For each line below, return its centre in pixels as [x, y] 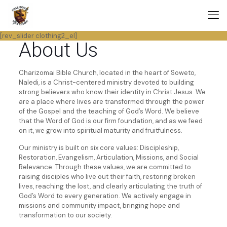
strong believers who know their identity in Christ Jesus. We [112, 92]
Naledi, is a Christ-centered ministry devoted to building [106, 82]
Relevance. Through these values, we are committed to [105, 167]
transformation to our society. [65, 215]
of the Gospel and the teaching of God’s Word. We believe [109, 111]
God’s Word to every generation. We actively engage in [105, 196]
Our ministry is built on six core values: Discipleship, [99, 148]
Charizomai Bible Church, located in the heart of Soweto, [107, 73]
